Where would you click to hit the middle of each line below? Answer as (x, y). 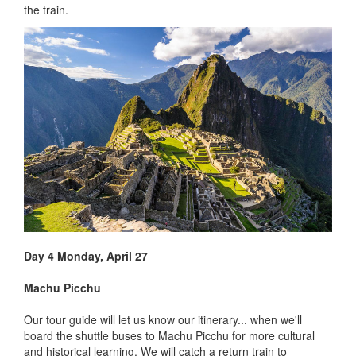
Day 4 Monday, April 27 (86, 256)
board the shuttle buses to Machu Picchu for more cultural (169, 336)
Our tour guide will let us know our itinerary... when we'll (163, 320)
